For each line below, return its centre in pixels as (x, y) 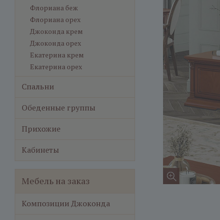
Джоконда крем (56, 31)
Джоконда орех (55, 43)
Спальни (38, 86)
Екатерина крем (57, 55)
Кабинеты (40, 150)
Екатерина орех (56, 67)
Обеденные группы (58, 108)
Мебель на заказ (56, 181)
